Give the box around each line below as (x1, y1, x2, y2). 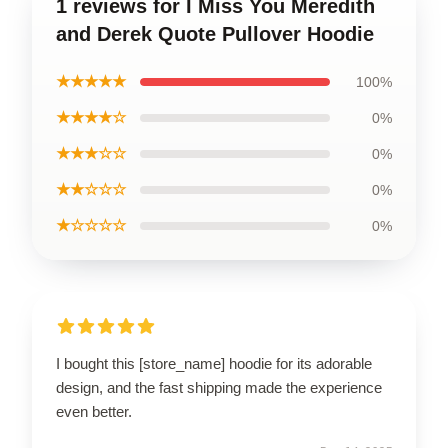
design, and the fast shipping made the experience (56, 378, 382, 396)
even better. (56, 402, 132, 420)
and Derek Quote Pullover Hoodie (56, 22, 374, 45)
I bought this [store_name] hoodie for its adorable (56, 354, 372, 372)
